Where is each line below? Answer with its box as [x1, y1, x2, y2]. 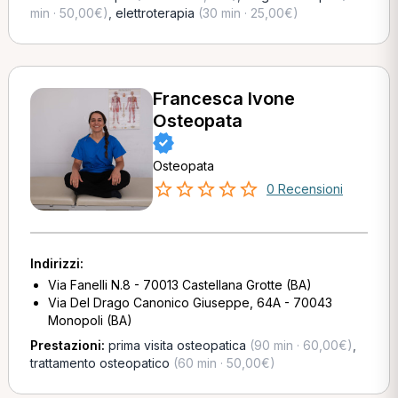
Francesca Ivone [152, 88, 295, 109]
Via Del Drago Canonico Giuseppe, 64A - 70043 [47, 295, 332, 310]
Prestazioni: [29, 338, 108, 353]
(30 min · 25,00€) [194, 5, 298, 20]
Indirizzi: [29, 256, 84, 271]
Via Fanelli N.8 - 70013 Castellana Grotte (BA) [47, 277, 312, 292]
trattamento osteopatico [29, 355, 170, 370]
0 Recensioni [266, 181, 343, 196]
